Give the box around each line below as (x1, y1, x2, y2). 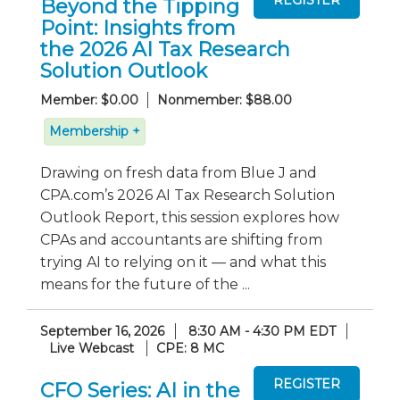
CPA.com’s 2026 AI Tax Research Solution (40, 186, 335, 204)
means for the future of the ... (40, 275, 250, 293)
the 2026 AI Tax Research (40, 37, 290, 62)
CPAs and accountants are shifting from (40, 230, 322, 248)
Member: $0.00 (40, 91, 138, 108)
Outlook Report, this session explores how (40, 208, 339, 226)
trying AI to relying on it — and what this (40, 253, 326, 271)
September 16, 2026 (40, 322, 164, 339)
